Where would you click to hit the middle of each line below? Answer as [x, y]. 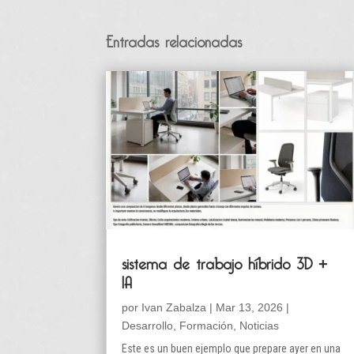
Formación [207, 325]
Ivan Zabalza [174, 307]
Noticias [260, 325]
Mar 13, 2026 [250, 307]
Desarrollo [148, 325]
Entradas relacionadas [174, 39]
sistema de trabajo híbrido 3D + [225, 260]
